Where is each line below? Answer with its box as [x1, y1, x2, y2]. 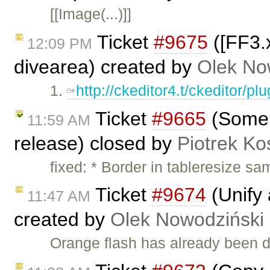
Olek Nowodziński [110, 209, 264, 231]
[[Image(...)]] [50, 5, 132, 22]
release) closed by [14, 132, 177, 154]
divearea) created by [14, 55, 197, 78]
